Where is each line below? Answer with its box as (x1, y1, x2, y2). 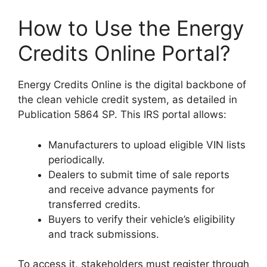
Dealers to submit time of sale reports (48, 168, 229, 181)
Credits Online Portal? (18, 41, 231, 66)
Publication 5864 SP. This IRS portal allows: (18, 108, 226, 120)
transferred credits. (48, 198, 141, 210)
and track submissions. (48, 228, 159, 240)
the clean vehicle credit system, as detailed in (18, 94, 237, 105)
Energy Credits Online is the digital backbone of (18, 79, 246, 91)
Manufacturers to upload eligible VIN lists (48, 138, 246, 151)
